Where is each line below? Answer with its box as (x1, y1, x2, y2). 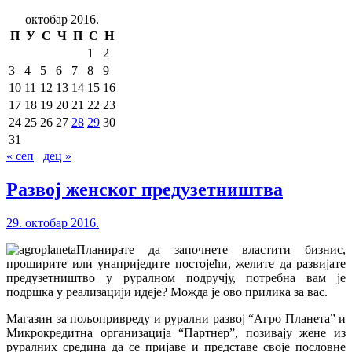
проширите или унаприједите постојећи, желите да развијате (6, 256, 346, 270)
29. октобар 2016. (6, 215, 99, 229)
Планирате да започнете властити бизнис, (76, 242, 346, 256)
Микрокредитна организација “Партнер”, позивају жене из (6, 325, 346, 339)
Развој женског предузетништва (6, 178, 283, 200)
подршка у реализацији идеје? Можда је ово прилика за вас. (6, 284, 328, 299)
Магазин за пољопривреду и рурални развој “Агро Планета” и (6, 311, 346, 325)
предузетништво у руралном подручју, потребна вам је (6, 270, 346, 284)
